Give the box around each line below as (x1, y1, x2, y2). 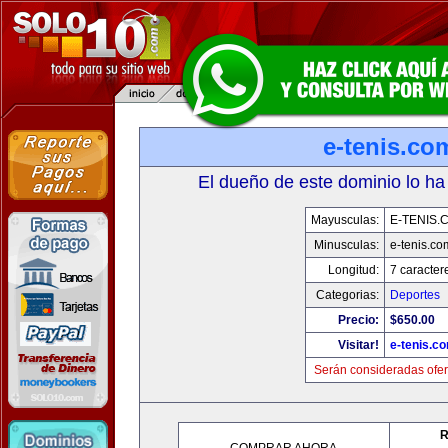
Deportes (389, 288, 440, 302)
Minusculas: (313, 238, 379, 252)
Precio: (337, 313, 379, 327)
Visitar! (337, 338, 379, 352)
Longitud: (327, 263, 379, 277)
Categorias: (315, 288, 379, 302)
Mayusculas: (310, 213, 379, 227)
